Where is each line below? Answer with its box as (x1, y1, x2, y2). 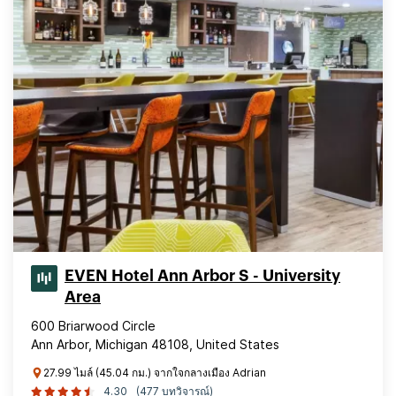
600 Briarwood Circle (31, 318, 156, 333)
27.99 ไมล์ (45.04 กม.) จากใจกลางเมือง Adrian (43, 366, 266, 379)
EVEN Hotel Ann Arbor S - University (65, 268, 340, 284)
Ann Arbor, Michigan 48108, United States (31, 337, 279, 352)
